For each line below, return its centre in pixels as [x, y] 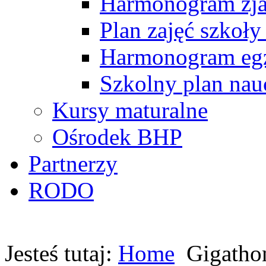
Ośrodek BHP [117, 137]
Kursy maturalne [130, 110]
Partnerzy [73, 164]
